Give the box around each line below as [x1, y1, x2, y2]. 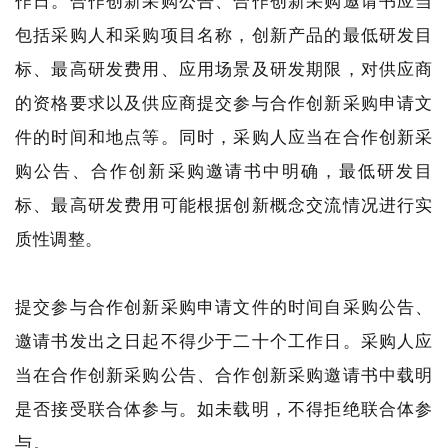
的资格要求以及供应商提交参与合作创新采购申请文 [15, 91, 433, 114]
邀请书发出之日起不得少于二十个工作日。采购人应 [15, 329, 433, 352]
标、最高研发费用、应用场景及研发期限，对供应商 [15, 57, 433, 80]
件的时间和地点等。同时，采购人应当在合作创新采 [15, 125, 433, 148]
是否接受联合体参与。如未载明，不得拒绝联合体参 [15, 397, 433, 420]
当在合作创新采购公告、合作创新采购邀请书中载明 [15, 363, 433, 386]
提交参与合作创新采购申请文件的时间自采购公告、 [15, 295, 433, 318]
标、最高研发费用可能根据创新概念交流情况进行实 [15, 193, 433, 216]
